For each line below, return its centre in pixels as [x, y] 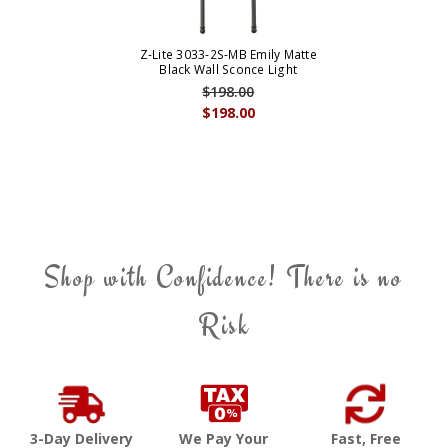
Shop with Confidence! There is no [224, 277]
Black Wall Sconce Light [228, 70]
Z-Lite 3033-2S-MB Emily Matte [228, 55]
